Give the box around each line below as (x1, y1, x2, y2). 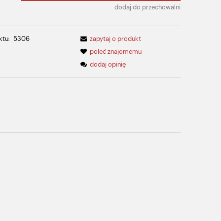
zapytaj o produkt (90, 34, 142, 43)
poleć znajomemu (90, 47, 142, 56)
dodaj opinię (90, 60, 126, 69)
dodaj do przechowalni (114, 3, 181, 12)
